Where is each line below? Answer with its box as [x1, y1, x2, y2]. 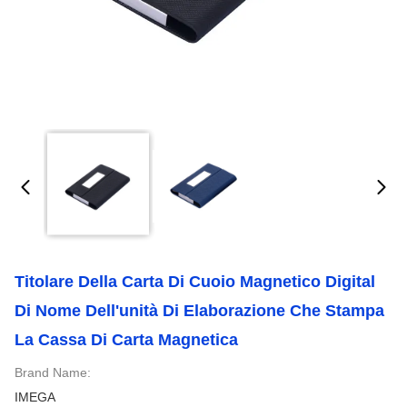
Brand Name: [15, 365, 91, 380]
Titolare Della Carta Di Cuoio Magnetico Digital [15, 273, 375, 291]
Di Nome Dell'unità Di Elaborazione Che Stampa [15, 302, 384, 320]
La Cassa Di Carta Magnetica [15, 331, 238, 349]
